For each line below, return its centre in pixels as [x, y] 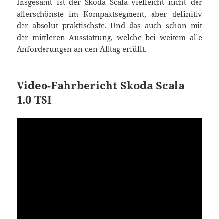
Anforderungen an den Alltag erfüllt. [82, 49]
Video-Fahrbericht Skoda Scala [101, 85]
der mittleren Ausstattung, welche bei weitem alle [109, 37]
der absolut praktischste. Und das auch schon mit [109, 25]
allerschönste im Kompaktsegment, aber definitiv [109, 13]
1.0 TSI [34, 99]
